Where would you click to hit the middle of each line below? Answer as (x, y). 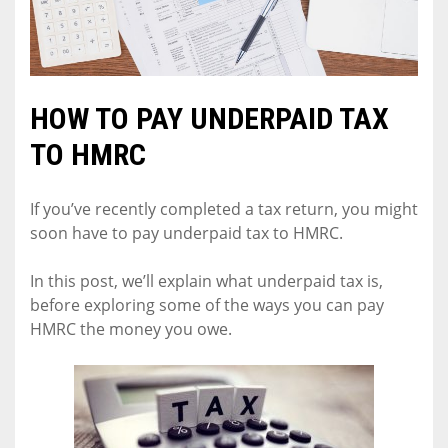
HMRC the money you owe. (131, 328)
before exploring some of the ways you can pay (207, 304)
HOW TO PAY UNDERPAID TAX (209, 118)
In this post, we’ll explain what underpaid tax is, (206, 280)
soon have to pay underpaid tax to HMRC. (186, 232)
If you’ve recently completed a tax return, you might (224, 208)
